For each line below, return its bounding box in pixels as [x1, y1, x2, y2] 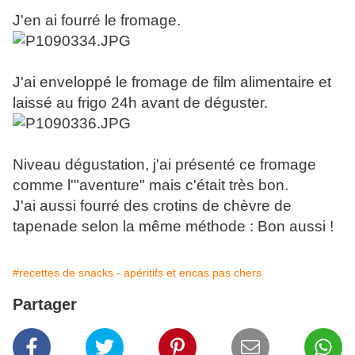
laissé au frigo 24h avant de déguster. [13, 94, 268, 112]
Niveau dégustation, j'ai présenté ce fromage [13, 156, 316, 174]
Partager [13, 296, 77, 314]
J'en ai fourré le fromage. [13, 12, 181, 29]
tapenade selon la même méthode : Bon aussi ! [13, 218, 334, 235]
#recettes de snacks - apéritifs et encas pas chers [13, 266, 261, 280]
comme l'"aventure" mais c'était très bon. [13, 177, 288, 194]
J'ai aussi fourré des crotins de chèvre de [13, 197, 292, 215]
